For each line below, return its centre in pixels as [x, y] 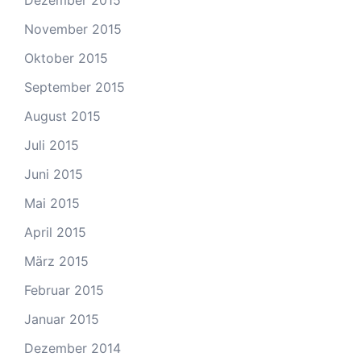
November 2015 [73, 29]
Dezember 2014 [73, 348]
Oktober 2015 [66, 58]
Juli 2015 [52, 145]
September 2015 [75, 87]
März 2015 [56, 261]
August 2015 [62, 116]
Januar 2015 [62, 319]
